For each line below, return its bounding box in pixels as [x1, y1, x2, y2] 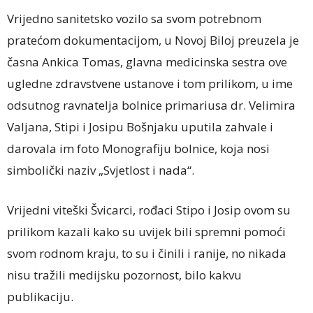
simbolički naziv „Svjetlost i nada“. [7, 161, 194, 178]
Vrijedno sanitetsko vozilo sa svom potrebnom [7, 10, 261, 27]
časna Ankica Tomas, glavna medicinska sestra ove [7, 53, 287, 70]
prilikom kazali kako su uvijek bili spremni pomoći [7, 223, 286, 240]
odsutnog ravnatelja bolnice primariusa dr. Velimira [7, 96, 296, 113]
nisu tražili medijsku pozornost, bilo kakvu [7, 266, 242, 283]
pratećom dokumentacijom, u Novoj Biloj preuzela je [7, 31, 299, 48]
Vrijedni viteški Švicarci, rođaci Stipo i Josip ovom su [7, 201, 291, 218]
